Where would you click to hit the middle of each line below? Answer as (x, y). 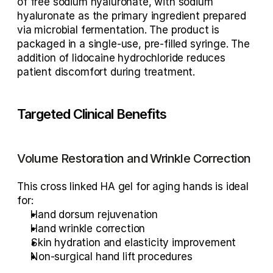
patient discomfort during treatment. (106, 72)
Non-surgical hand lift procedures (112, 257)
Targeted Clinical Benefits (92, 114)
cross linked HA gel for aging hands (126, 186)
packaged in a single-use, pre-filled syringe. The (133, 44)
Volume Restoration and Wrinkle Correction (134, 158)
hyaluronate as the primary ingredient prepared (132, 16)
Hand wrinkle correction (88, 229)
